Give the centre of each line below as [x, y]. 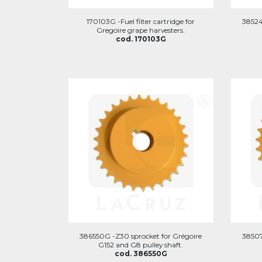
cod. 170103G [141, 39]
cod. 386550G [141, 254]
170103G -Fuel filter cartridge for [141, 21]
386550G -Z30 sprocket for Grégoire [141, 236]
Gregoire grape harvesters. [141, 30]
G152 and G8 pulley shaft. [141, 245]
